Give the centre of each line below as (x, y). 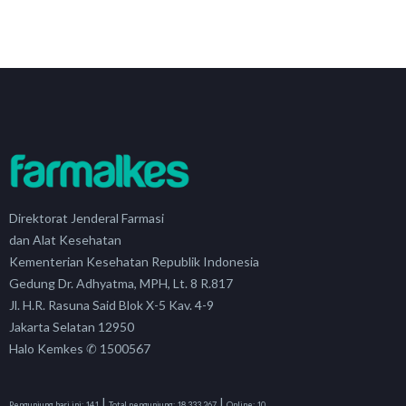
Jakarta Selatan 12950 (72, 326)
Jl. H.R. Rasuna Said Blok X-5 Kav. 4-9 (111, 304)
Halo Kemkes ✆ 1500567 (80, 348)
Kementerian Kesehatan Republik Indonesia (134, 261)
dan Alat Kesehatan (65, 239)
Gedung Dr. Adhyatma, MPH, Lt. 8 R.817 (121, 283)
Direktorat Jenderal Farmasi (87, 217)
